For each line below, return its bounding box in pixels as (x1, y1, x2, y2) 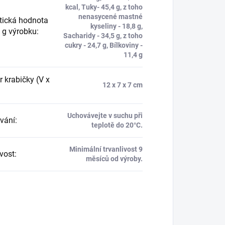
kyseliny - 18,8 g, (90, 22, 143, 30)
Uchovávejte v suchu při (67, 111, 143, 120)
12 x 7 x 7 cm (102, 80, 143, 89)
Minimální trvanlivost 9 (69, 145, 143, 153)
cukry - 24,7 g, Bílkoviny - (64, 41, 143, 49)
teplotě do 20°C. (91, 121, 143, 129)
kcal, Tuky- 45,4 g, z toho (65, 3, 143, 11)
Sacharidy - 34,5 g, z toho (63, 31, 143, 40)
